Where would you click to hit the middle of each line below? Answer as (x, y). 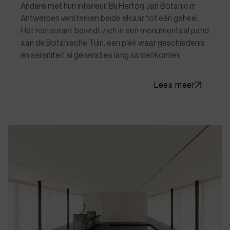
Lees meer (174, 85)
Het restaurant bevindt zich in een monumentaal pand (115, 30)
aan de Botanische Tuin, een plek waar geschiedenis (113, 43)
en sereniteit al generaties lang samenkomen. (101, 55)
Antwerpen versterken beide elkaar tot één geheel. (110, 18)
